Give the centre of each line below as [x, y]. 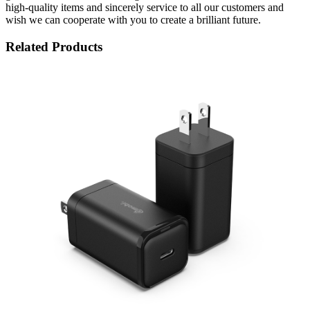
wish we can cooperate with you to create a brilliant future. [133, 20]
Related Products [54, 47]
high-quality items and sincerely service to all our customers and [145, 8]
